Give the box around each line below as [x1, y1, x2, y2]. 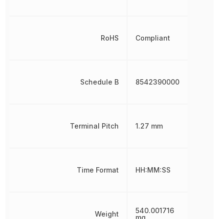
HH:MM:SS [135, 166, 171, 174]
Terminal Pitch [70, 122, 119, 130]
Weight [95, 210, 119, 218]
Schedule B [80, 78, 119, 86]
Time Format [77, 166, 119, 174]
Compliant [135, 34, 171, 42]
